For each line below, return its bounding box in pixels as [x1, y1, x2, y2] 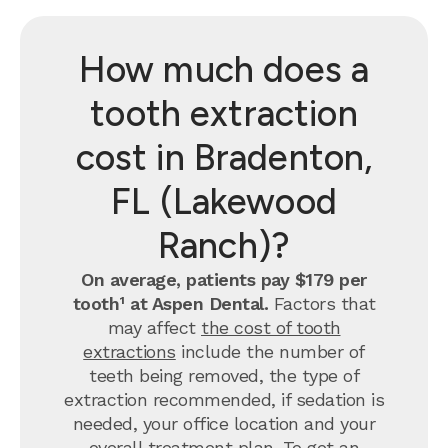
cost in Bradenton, [75, 136, 373, 179]
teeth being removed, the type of [89, 365, 359, 386]
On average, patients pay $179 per [81, 269, 367, 290]
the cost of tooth [201, 317, 341, 338]
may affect [107, 317, 201, 338]
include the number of [175, 341, 365, 362]
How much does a [78, 48, 370, 91]
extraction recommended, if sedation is [64, 389, 384, 410]
